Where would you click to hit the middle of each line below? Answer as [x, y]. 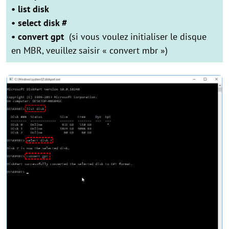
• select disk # [39, 23]
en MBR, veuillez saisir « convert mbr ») [89, 51]
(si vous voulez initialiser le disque [136, 37]
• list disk [30, 9]
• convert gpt [39, 37]
